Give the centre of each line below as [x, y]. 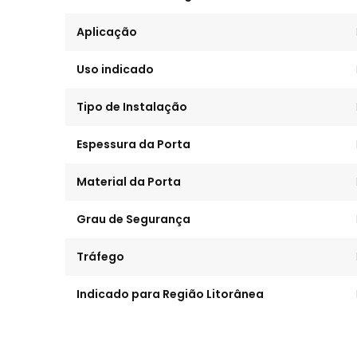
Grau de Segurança [133, 219]
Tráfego [100, 257]
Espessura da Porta [133, 144]
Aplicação [107, 32]
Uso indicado [115, 69]
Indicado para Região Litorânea [170, 294]
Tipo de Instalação [132, 107]
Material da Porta [129, 182]
